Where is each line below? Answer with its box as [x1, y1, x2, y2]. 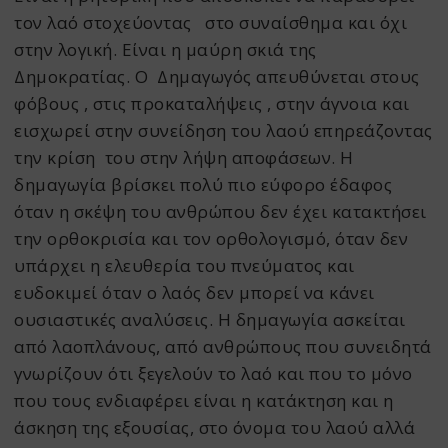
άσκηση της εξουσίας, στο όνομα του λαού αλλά [14, 416, 416, 440]
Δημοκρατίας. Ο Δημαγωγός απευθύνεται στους [14, 65, 420, 89]
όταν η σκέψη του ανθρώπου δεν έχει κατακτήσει [14, 200, 427, 224]
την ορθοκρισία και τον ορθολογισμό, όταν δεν [14, 227, 409, 251]
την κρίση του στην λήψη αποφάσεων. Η [14, 146, 354, 170]
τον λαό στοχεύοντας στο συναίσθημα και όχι [14, 11, 408, 35]
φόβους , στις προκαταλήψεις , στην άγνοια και [14, 92, 410, 116]
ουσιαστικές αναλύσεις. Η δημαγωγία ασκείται [14, 308, 406, 332]
